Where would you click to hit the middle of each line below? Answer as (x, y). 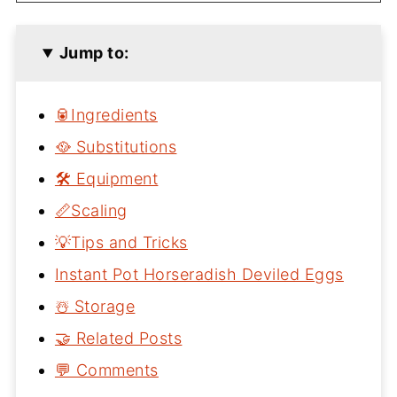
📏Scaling (91, 211)
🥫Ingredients (106, 115)
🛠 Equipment (106, 179)
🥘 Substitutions (116, 147)
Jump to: (94, 53)
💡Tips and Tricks (121, 243)
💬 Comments (106, 370)
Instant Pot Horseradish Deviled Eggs (199, 275)
